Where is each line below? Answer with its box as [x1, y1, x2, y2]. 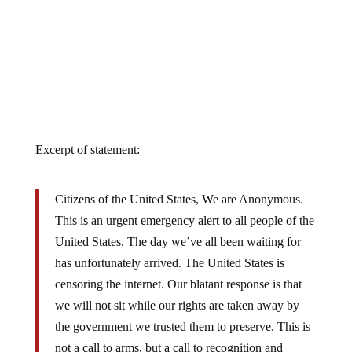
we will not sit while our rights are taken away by [54, 285, 299, 299]
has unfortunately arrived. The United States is [54, 243, 284, 257]
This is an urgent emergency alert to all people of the [54, 200, 314, 214]
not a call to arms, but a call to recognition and [54, 328, 283, 342]
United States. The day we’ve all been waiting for [54, 222, 301, 236]
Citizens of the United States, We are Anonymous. [54, 179, 303, 193]
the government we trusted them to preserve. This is [54, 306, 310, 321]
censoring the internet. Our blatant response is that [54, 264, 302, 278]
